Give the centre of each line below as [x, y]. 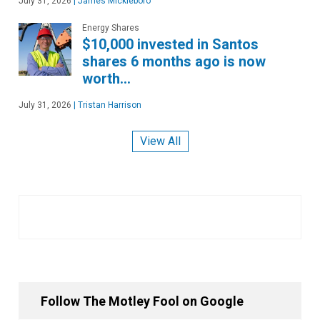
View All [160, 141]
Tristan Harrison [109, 105]
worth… [106, 79]
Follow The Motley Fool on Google [142, 301]
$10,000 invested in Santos [170, 44]
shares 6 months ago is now [174, 61]
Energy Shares [111, 28]
